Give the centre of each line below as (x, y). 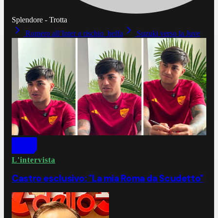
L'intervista (34, 160)
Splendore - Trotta (39, 20)
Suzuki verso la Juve (168, 34)
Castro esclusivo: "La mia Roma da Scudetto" (108, 178)
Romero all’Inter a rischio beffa (74, 34)
